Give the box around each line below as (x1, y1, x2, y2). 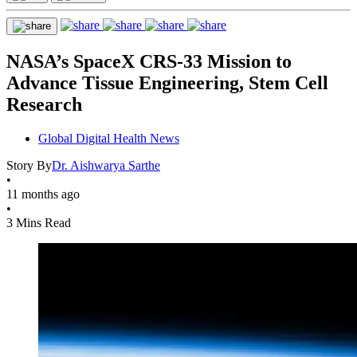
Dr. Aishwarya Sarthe (52, 158, 160, 172)
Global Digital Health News (38, 131, 179, 145)
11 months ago (6, 186, 80, 201)
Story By (6, 158, 52, 172)
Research (6, 93, 82, 115)
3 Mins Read (6, 215, 71, 229)
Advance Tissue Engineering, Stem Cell (6, 72, 328, 93)
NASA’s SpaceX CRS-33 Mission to (6, 50, 292, 72)
